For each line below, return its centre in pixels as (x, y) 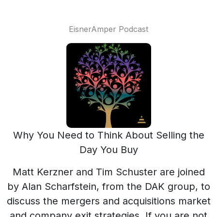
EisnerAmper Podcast (108, 29)
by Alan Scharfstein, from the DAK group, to (108, 186)
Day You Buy (108, 150)
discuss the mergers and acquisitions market (108, 201)
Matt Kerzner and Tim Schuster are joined (108, 172)
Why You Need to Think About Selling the (108, 135)
